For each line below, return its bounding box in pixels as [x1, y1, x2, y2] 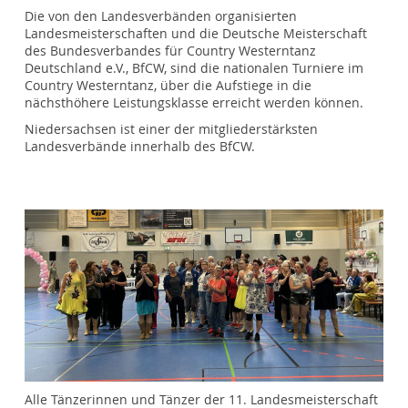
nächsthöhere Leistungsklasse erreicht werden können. [25, 95, 364, 112]
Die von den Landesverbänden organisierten [25, 8, 298, 25]
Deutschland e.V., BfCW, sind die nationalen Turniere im [25, 60, 364, 77]
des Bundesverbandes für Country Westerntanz [25, 43, 317, 60]
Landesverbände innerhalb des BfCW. [25, 138, 256, 156]
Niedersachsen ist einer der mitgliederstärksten [25, 121, 319, 138]
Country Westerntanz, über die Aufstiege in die [25, 77, 312, 95]
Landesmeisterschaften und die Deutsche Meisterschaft [25, 25, 368, 43]
